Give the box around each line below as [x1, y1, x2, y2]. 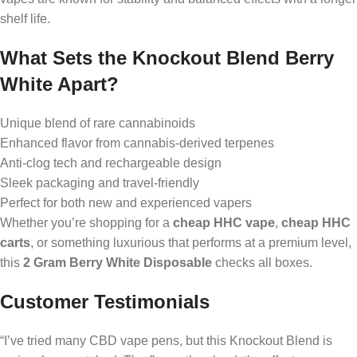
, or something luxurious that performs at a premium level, [30, 235, 351, 249]
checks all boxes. [212, 255, 312, 269]
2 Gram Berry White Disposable [23, 255, 212, 269]
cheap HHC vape [173, 215, 275, 229]
